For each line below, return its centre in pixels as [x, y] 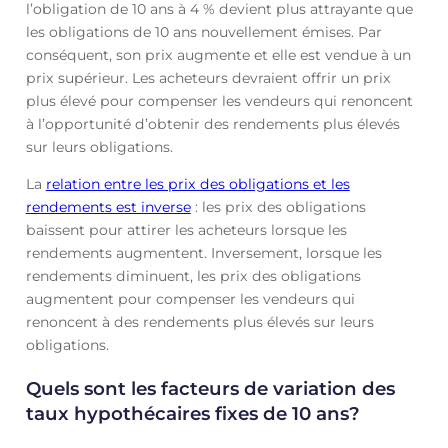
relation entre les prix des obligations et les [197, 184]
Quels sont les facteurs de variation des [210, 388]
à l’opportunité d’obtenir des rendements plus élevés [212, 124]
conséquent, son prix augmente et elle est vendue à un [218, 55]
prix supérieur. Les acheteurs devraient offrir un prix [208, 78]
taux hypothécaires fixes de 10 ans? [192, 413]
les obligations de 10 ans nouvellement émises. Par [203, 32]
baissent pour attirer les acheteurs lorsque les [186, 230]
